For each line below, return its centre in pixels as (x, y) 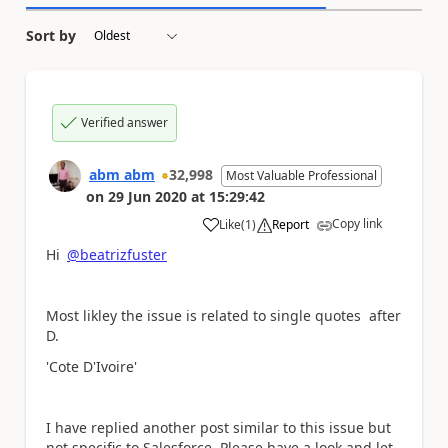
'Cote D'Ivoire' (91, 366)
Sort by (51, 36)
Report (290, 225)
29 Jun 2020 (147, 197)
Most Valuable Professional (301, 176)
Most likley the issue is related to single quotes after (223, 316)
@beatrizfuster (117, 255)
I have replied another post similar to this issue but (218, 427)
